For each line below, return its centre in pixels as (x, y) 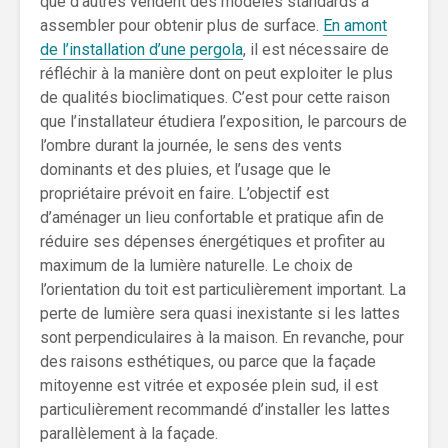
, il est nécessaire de (316, 49)
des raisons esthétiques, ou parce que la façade (208, 361)
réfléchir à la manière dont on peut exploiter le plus (216, 73)
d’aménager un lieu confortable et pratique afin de (212, 217)
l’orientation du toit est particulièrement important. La (223, 289)
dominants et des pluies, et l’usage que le (185, 169)
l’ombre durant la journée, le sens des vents (191, 145)
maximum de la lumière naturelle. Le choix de (196, 265)
